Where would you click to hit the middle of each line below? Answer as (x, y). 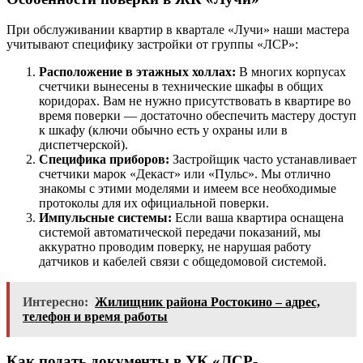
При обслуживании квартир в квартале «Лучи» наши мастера (178, 30)
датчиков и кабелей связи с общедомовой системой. (183, 262)
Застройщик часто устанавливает (263, 160)
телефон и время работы (95, 317)
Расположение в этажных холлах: (137, 72)
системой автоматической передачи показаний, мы (180, 233)
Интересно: (56, 302)
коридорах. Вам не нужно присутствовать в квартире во (195, 101)
